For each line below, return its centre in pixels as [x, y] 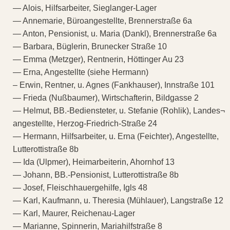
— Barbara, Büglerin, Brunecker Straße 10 [90, 46]
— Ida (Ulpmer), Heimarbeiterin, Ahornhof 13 [94, 162]
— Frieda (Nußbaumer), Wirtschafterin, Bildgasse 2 [106, 98]
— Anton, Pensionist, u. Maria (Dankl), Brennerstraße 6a [115, 33]
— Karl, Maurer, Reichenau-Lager [74, 213]
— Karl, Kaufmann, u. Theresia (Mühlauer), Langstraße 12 [118, 200]
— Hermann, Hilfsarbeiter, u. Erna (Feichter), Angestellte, [116, 136]
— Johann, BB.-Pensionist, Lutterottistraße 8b [96, 175]
